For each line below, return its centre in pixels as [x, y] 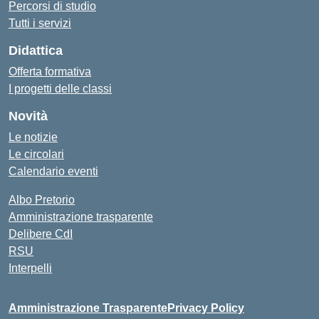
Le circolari [36, 154]
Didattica [36, 51]
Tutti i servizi [40, 23]
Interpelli [30, 268]
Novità [28, 116]
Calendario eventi [53, 171]
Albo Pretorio [42, 200]
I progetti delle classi [60, 89]
